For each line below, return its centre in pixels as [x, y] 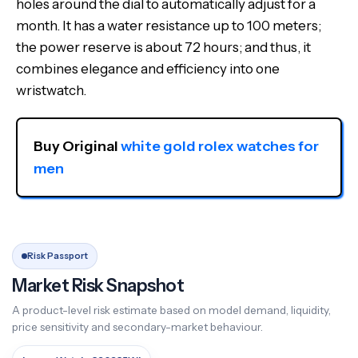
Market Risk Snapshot [98, 286]
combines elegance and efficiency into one [148, 69]
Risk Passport [58, 256]
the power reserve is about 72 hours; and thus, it [163, 47]
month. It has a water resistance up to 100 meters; [169, 26]
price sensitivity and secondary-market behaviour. [137, 327]
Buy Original [77, 146]
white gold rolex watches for [220, 146]
